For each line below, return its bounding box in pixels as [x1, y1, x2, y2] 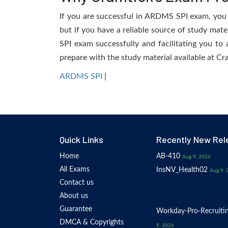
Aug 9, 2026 [182, 154, 211, 159]
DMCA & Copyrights [60, 219, 124, 226]
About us [60, 192, 88, 199]
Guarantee [60, 206, 92, 213]
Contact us [60, 179, 94, 186]
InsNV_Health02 [156, 166, 208, 174]
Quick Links [60, 134, 103, 145]
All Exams [60, 166, 90, 173]
